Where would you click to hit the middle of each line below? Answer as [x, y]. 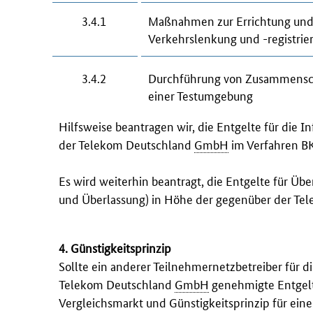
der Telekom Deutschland [126, 144]
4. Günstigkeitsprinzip [115, 248]
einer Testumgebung [201, 95]
